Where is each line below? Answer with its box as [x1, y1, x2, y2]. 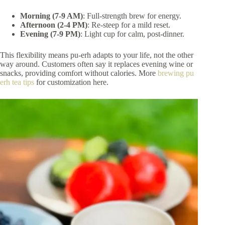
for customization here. [34, 77, 108, 86]
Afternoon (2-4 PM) [20, 20, 87, 29]
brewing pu [158, 68, 194, 77]
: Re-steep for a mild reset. [87, 20, 170, 29]
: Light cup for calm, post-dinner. [80, 29, 184, 38]
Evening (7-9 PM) [20, 29, 80, 38]
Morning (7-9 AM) [20, 11, 83, 20]
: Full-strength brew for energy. [83, 11, 181, 20]
